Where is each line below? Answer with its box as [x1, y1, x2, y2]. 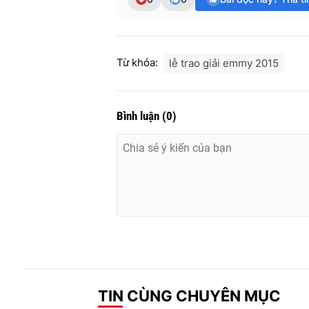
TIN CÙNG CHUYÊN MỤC [98, 286, 281, 305]
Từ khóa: [117, 56, 158, 70]
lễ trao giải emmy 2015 [169, 57, 279, 70]
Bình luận [117, 109, 162, 123]
